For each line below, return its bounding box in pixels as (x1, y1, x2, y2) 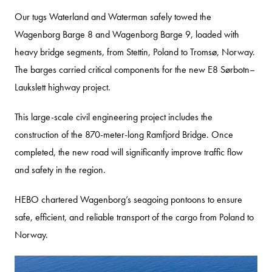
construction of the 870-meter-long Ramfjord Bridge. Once (15, 128, 233, 141)
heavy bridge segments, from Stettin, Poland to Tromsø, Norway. (15, 46, 255, 58)
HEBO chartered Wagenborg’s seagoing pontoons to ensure (15, 193, 242, 206)
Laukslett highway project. (15, 81, 110, 93)
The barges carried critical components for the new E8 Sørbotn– (15, 63, 255, 76)
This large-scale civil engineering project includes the (15, 110, 212, 123)
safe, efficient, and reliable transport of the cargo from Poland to (15, 211, 254, 223)
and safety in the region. (15, 163, 106, 176)
